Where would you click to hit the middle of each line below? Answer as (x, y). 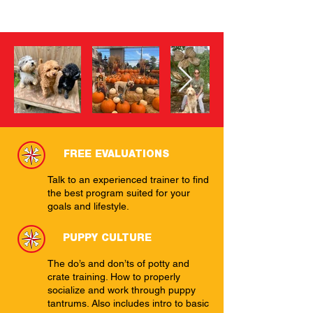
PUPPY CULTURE (107, 238)
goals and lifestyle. (88, 206)
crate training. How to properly (114, 277)
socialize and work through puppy (122, 290)
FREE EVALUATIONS (116, 154)
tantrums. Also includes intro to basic (128, 303)
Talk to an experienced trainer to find (128, 180)
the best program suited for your (119, 193)
